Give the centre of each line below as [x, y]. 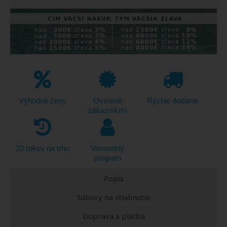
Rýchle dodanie [173, 100]
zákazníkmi [108, 110]
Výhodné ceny [43, 100]
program [107, 158]
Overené [107, 100]
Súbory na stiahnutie [113, 197]
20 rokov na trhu [43, 148]
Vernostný [108, 148]
